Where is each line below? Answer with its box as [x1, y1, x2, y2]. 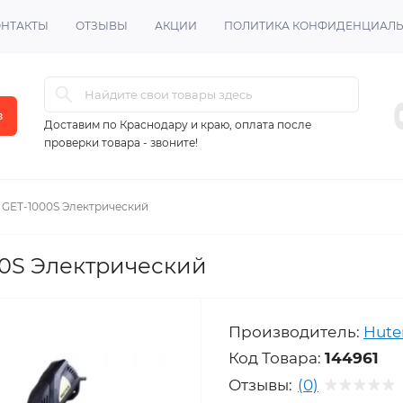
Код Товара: [228, 349, 321, 367]
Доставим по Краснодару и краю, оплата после [44, 118, 311, 131]
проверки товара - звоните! [44, 136, 198, 149]
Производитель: [228, 323, 360, 341]
